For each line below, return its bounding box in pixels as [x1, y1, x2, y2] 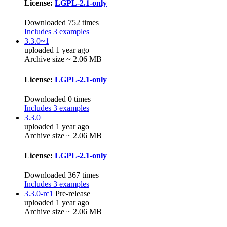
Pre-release [55, 189, 90, 198]
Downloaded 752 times [24, 18, 99, 27]
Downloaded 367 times [24, 171, 99, 180]
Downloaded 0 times [24, 94, 91, 103]
